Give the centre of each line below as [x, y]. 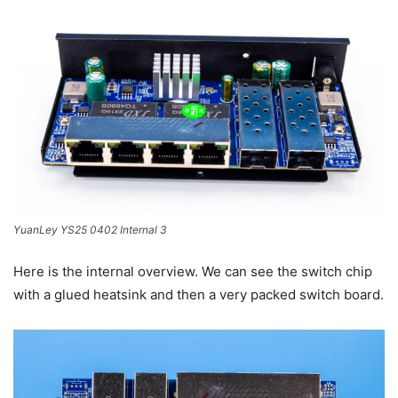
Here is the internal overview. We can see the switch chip [193, 272]
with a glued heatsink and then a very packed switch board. [199, 295]
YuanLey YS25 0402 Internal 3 [90, 230]
